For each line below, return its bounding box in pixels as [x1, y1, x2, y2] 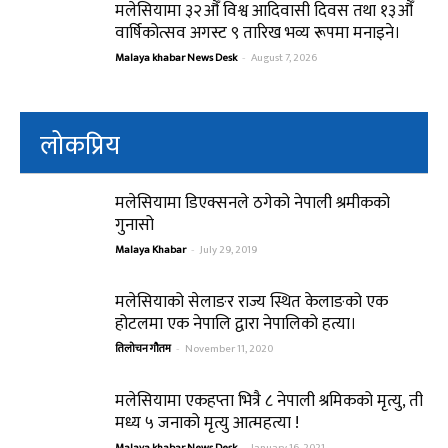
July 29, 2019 [200, 240, 257, 259]
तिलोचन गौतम [115, 339, 171, 358]
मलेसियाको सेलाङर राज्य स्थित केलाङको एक [115, 287, 388, 316]
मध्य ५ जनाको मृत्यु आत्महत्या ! [115, 408, 299, 437]
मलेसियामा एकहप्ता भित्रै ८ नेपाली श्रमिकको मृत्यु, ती [115, 386, 423, 415]
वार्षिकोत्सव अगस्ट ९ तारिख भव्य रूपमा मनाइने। [115, 18, 401, 47]
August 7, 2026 [251, 48, 317, 67]
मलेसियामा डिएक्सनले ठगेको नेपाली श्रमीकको [115, 188, 390, 217]
